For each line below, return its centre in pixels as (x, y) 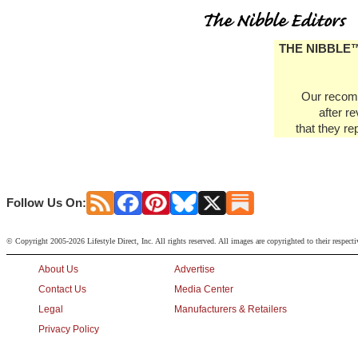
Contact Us (62, 289)
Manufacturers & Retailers (231, 309)
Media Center (204, 289)
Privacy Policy (69, 329)
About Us (58, 269)
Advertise (195, 269)
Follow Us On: (46, 203)
